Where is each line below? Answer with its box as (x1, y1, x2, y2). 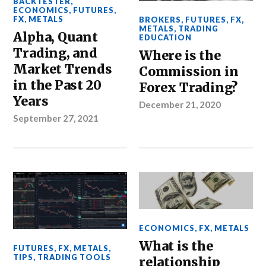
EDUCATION (139, 33, 192, 43)
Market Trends (13, 61, 112, 78)
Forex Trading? (139, 80, 238, 96)
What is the (139, 238, 213, 255)
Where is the (139, 47, 221, 64)
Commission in (139, 64, 239, 80)
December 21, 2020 (139, 99, 221, 110)
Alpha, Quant (13, 29, 98, 46)
